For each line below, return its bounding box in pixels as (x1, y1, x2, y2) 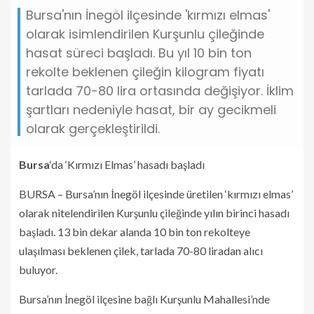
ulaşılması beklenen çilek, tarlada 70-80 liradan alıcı (19, 244, 263, 257)
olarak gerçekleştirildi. (26, 120, 160, 137)
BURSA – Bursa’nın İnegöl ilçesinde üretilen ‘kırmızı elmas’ (19, 187, 293, 200)
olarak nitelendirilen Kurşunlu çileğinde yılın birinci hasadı (19, 206, 289, 219)
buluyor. (19, 263, 57, 276)
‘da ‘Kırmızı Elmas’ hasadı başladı (50, 158, 205, 171)
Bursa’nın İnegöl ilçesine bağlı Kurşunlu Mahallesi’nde (19, 292, 270, 306)
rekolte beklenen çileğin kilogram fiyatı (26, 63, 264, 81)
